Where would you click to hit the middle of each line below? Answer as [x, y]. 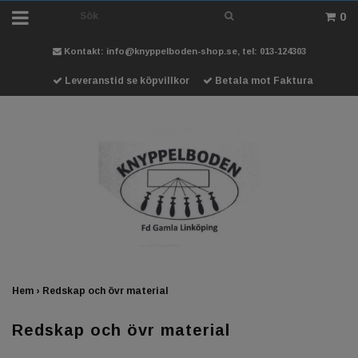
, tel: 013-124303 [271, 51]
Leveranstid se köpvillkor [126, 81]
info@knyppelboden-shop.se [171, 51]
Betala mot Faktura [263, 81]
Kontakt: [84, 51]
